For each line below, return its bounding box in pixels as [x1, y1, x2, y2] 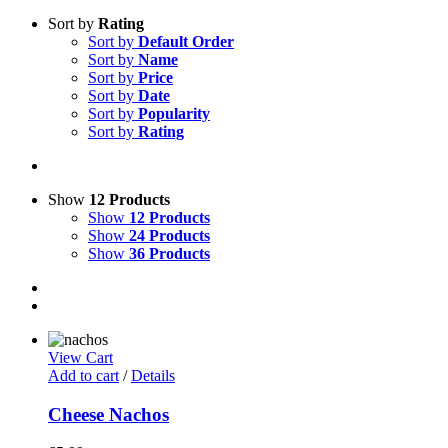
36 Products [129, 245, 210, 262]
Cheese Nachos [48, 403, 169, 425]
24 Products [129, 227, 210, 244]
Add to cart [48, 367, 119, 384]
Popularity [138, 105, 210, 122]
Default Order [138, 33, 234, 50]
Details [131, 367, 175, 384]
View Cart [48, 349, 113, 366]
